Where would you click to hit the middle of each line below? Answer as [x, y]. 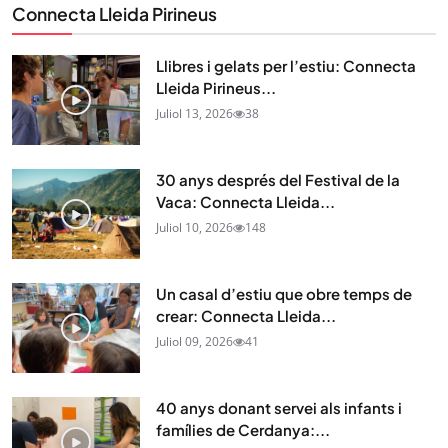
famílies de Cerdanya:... [243, 430]
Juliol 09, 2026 [194, 342]
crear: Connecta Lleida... [246, 316]
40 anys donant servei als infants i [279, 408]
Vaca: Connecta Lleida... [245, 202]
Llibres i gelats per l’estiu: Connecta [286, 66]
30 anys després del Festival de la [278, 180]
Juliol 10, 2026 [194, 228]
